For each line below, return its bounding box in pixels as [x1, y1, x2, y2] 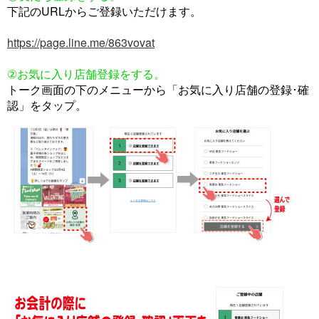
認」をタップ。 [7, 97, 87, 114]
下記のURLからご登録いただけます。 [7, 3, 202, 20]
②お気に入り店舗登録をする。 [7, 66, 165, 83]
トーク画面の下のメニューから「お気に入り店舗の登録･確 [7, 81, 309, 98]
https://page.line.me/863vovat [7, 34, 155, 51]
